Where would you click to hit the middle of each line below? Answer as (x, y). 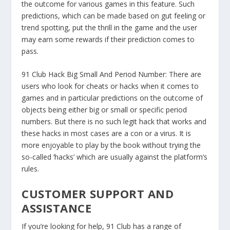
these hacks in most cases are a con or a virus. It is (107, 133)
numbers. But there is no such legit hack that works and (114, 122)
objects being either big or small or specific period (104, 110)
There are (185, 74)
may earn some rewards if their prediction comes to (108, 39)
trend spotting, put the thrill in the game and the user (110, 27)
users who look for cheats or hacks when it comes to (110, 86)
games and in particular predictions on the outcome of (112, 98)
